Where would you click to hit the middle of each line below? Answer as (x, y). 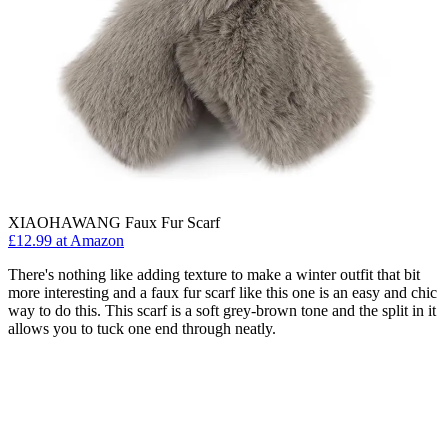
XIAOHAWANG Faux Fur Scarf (114, 222)
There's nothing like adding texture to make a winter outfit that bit (214, 274)
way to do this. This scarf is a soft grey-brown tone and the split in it (222, 310)
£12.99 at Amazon (66, 240)
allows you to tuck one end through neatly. (142, 328)
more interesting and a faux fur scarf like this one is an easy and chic (222, 292)
